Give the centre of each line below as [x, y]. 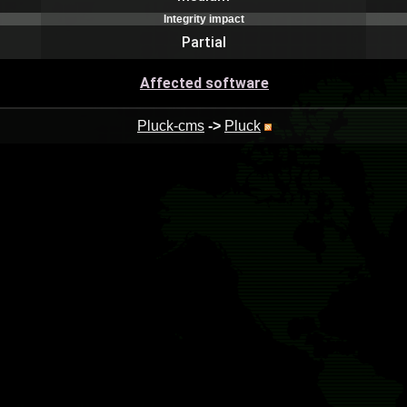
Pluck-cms [171, 126]
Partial [203, 42]
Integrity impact [203, 19]
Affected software [204, 83]
